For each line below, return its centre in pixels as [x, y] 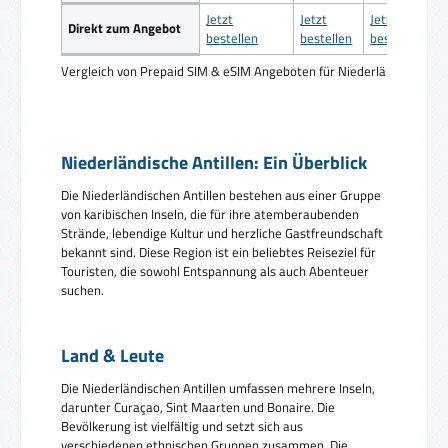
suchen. [82, 290]
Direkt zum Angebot [125, 27]
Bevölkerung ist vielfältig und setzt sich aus [182, 425]
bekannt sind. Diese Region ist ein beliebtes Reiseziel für [218, 252]
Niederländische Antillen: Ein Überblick [214, 163]
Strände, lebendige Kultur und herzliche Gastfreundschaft [222, 233]
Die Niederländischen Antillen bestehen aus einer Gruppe [221, 195]
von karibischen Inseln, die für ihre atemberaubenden [210, 214]
